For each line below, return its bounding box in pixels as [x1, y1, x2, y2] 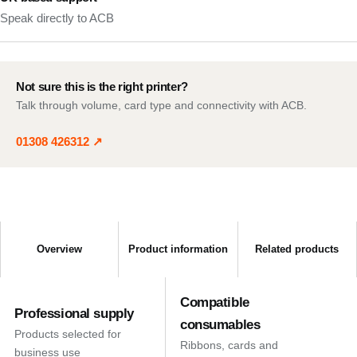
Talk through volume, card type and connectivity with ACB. [16, 99, 307, 112]
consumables [180, 317, 261, 332]
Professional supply [14, 306, 134, 321]
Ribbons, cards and [180, 339, 278, 351]
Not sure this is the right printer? [16, 80, 188, 93]
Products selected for [14, 328, 121, 340]
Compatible [180, 295, 249, 310]
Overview [37, 243, 83, 255]
